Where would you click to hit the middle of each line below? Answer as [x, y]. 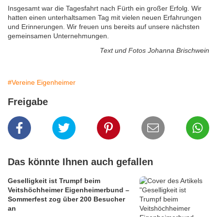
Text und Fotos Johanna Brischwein [155, 51]
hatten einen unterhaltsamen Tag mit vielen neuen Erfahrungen [105, 18]
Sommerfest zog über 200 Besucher [66, 199]
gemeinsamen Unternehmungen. [58, 36]
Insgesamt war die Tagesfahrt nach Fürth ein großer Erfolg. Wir [105, 8]
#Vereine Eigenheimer [42, 83]
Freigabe [28, 102]
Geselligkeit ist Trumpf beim [54, 181]
